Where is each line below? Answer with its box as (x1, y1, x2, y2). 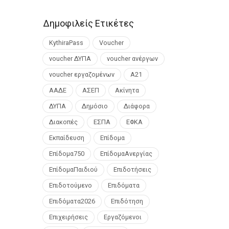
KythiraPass (49, 38, 83, 47)
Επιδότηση (110, 197, 143, 205)
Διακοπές (49, 118, 78, 126)
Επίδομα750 (49, 149, 84, 157)
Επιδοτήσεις (113, 165, 151, 173)
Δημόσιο (81, 102, 108, 110)
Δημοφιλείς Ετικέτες (42, 18, 134, 29)
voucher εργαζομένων (49, 70, 114, 78)
